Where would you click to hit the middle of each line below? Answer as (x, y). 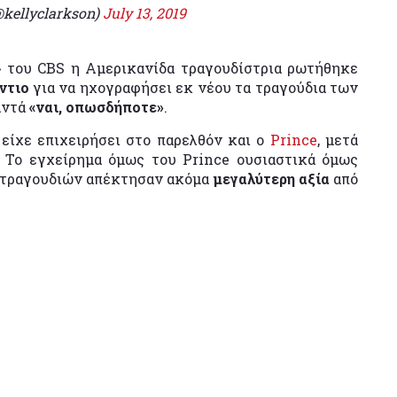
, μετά (338, 139)
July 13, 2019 (144, 12)
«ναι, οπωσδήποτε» (97, 106)
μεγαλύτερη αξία (271, 178)
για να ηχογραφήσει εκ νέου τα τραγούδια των (196, 87)
